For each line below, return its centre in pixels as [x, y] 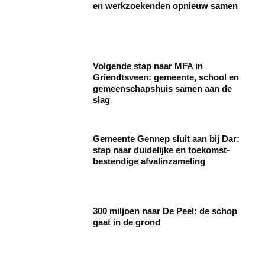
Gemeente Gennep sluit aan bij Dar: [167, 139]
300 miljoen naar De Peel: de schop [165, 211]
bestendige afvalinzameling [149, 161]
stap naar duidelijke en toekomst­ [161, 150]
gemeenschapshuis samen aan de [163, 89]
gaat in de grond [127, 222]
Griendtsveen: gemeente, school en [166, 77]
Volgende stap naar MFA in [148, 66]
